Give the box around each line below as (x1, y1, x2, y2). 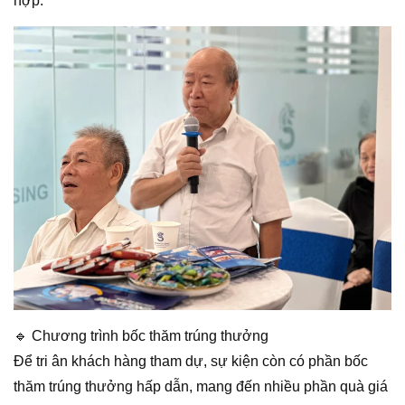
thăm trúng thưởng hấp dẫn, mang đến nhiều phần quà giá (14, 378, 388, 394)
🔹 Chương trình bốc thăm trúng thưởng (14, 327, 268, 344)
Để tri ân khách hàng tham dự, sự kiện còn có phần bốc (14, 353, 368, 369)
